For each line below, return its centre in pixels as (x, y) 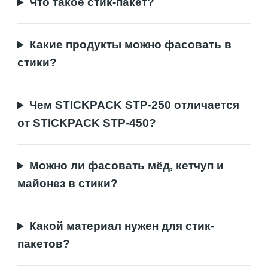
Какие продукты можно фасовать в (131, 45)
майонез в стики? (68, 184)
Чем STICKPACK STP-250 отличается (135, 105)
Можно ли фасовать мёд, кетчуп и (127, 166)
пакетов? (44, 244)
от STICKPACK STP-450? (87, 123)
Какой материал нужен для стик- (122, 226)
